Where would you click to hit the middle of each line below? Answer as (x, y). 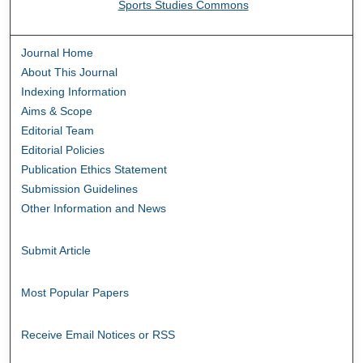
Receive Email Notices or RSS (98, 334)
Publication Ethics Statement (94, 169)
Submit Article (56, 250)
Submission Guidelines (80, 188)
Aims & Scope (57, 111)
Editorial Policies (63, 149)
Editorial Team (58, 130)
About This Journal (70, 72)
